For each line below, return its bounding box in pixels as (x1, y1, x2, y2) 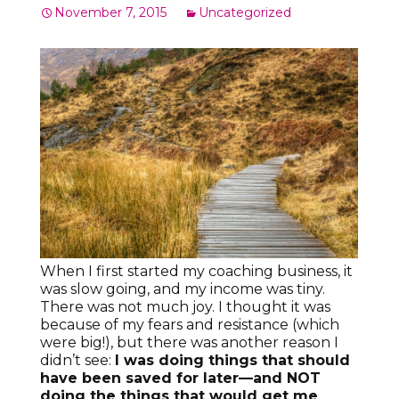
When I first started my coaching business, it (40, 263, 353, 281)
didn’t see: (40, 352, 115, 370)
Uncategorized (199, 4, 291, 20)
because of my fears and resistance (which (40, 316, 339, 334)
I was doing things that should (115, 352, 350, 370)
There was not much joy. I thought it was (40, 298, 330, 316)
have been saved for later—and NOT (40, 370, 321, 387)
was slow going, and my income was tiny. (40, 281, 325, 298)
